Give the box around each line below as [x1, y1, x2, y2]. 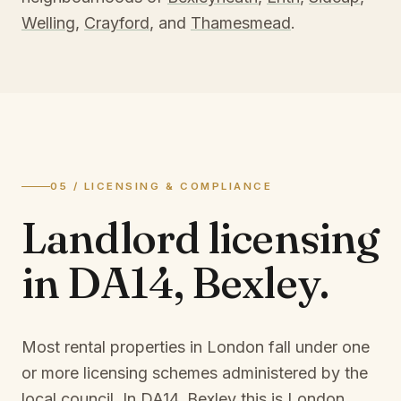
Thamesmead [191, 13, 291, 32]
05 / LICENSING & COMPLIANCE [50, 180, 273, 192]
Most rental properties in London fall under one [21, 337, 370, 356]
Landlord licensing [21, 211, 379, 264]
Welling [21, 13, 75, 32]
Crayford [84, 13, 149, 32]
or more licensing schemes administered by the [21, 363, 368, 382]
